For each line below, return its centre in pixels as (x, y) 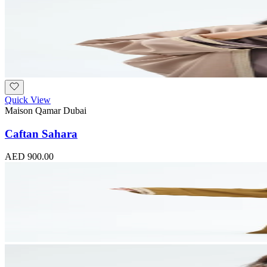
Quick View (28, 100)
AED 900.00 (29, 157)
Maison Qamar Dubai (46, 110)
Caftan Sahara (41, 133)
